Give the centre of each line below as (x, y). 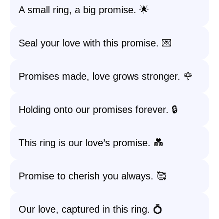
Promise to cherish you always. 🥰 (92, 176)
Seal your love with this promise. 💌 (95, 43)
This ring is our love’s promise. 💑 (91, 143)
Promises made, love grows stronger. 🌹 (106, 76)
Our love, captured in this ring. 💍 (91, 209)
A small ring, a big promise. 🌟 (84, 10)
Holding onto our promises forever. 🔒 (98, 109)
